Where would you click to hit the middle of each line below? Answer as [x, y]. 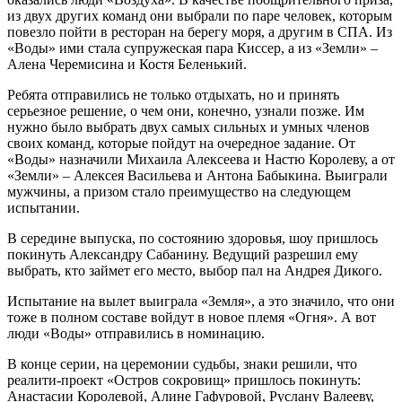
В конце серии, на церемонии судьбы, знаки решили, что [182, 363]
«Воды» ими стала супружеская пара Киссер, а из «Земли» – [192, 48]
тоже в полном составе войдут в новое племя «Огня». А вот [192, 317]
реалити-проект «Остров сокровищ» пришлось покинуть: [184, 380]
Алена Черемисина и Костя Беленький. [127, 64]
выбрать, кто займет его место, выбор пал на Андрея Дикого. [195, 270]
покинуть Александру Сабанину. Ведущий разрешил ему [183, 254]
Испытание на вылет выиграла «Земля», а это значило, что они [201, 301]
